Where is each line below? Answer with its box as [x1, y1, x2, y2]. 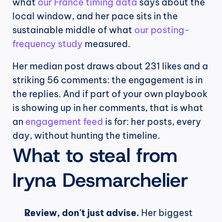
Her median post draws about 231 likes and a [12, 60, 208, 72]
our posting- [134, 24, 190, 36]
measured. [83, 38, 130, 50]
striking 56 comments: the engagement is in [12, 74, 203, 86]
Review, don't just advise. [24, 207, 139, 219]
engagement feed [25, 116, 103, 128]
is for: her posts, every [103, 116, 201, 128]
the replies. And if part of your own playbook [12, 88, 208, 100]
